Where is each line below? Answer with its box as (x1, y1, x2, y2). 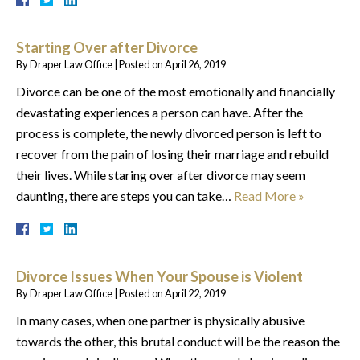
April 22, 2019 (165, 286, 226, 300)
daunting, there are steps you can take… (16, 187, 234, 203)
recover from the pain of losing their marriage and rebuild (16, 145, 329, 162)
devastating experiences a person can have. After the (16, 104, 303, 120)
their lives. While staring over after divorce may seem (16, 166, 305, 182)
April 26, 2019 (165, 57, 226, 71)
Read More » (234, 187, 305, 203)
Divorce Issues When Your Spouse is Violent (16, 267, 303, 285)
